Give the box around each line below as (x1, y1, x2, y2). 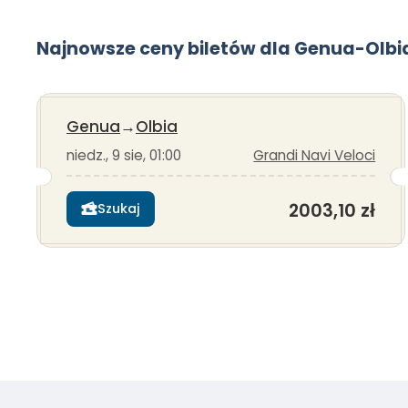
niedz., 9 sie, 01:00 (66, 146, 181, 166)
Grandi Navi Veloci (253, 146, 376, 166)
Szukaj (97, 199, 140, 218)
